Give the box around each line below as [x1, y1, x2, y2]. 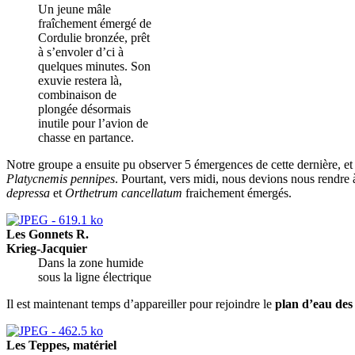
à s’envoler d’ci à [38, 44, 124, 59]
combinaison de [38, 87, 116, 101]
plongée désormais [38, 101, 131, 116]
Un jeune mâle [38, 2, 111, 16]
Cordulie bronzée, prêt [38, 30, 150, 44]
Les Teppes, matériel [6, 338, 116, 352]
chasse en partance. [38, 130, 134, 144]
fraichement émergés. [182, 185, 292, 200]
